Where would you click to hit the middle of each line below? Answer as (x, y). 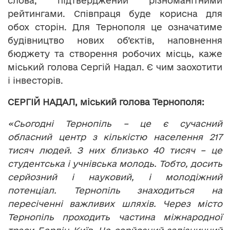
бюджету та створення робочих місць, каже (115, 54)
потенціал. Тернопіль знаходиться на (115, 190)
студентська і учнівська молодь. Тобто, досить (115, 164)
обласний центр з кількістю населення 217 (115, 137)
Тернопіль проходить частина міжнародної (115, 217)
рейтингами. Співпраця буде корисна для (115, 14)
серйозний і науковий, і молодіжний (115, 177)
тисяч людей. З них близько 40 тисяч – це (115, 150)
